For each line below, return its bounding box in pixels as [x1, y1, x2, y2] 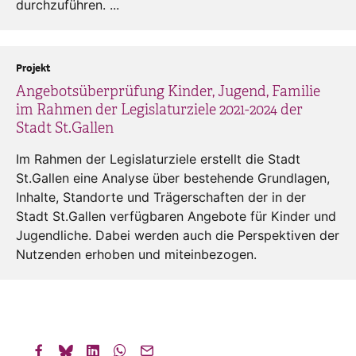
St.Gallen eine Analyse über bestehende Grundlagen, [16, 169, 330, 186]
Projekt [16, 60, 50, 75]
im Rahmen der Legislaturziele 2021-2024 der [16, 100, 303, 118]
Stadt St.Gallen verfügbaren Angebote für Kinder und [16, 207, 336, 224]
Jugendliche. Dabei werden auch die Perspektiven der [16, 226, 339, 243]
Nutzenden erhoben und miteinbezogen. [16, 246, 257, 262]
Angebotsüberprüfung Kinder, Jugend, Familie [16, 82, 320, 100]
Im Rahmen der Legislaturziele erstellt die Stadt [16, 150, 300, 167]
